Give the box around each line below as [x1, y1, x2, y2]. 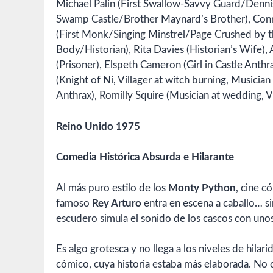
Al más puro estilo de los [56, 182, 168, 193]
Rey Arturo [92, 197, 141, 208]
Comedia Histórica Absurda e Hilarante [56, 152, 234, 163]
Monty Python [168, 182, 236, 193]
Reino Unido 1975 [56, 121, 140, 132]
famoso [56, 197, 92, 208]
